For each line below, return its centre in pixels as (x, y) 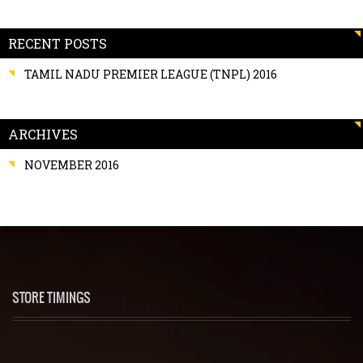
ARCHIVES (43, 135)
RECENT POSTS (58, 44)
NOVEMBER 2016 (72, 165)
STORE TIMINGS (51, 298)
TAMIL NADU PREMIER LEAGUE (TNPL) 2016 (151, 75)
